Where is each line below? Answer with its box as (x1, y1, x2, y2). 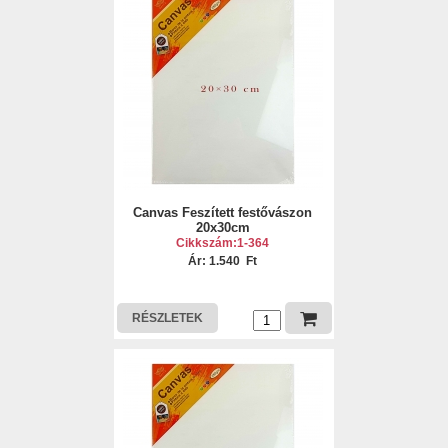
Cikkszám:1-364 (176, 236, 270, 250)
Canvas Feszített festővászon (133, 205, 313, 220)
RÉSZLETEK (131, 311, 203, 325)
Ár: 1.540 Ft (188, 254, 258, 268)
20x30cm (195, 220, 250, 235)
